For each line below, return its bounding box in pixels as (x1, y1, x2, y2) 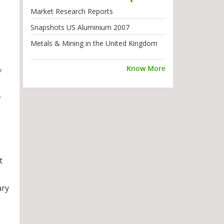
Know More (126, 63, 165, 73)
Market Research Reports (30, 6, 113, 16)
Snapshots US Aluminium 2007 (30, 22, 129, 32)
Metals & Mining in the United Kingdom (30, 38, 157, 48)
